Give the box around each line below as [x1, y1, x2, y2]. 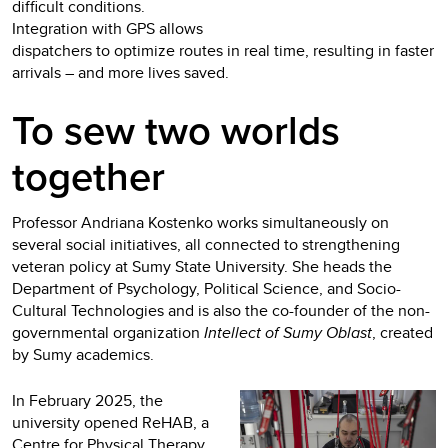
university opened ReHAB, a [12, 410, 209, 434]
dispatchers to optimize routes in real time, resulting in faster [12, 38, 434, 62]
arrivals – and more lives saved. [12, 60, 229, 84]
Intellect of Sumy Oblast [204, 320, 372, 344]
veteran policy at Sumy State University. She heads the [12, 254, 392, 278]
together [12, 152, 165, 201]
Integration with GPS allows [12, 16, 203, 40]
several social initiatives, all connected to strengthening [12, 232, 400, 256]
